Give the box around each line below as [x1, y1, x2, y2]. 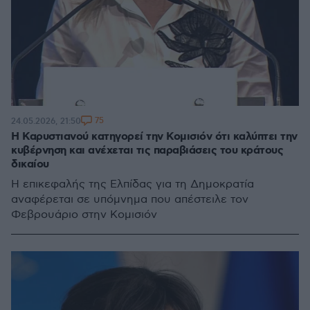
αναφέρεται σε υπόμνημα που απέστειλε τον [11, 193, 248, 206]
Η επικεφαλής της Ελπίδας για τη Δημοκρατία [11, 178, 254, 191]
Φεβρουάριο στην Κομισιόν [11, 208, 157, 221]
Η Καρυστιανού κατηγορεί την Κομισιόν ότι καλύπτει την [11, 129, 298, 144]
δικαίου [11, 157, 49, 172]
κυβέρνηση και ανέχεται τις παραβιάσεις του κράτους [11, 143, 283, 158]
